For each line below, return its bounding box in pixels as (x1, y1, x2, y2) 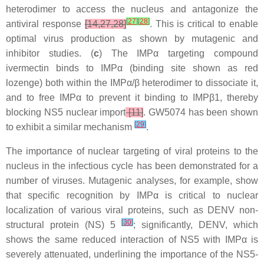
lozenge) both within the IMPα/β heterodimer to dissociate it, (6, 78, 258, 88)
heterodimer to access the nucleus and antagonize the (6, 4, 258, 15)
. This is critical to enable (149, 19, 259, 29)
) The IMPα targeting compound (98, 48, 259, 59)
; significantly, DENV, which (133, 220, 258, 230)
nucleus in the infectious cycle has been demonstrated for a (6, 161, 258, 171)
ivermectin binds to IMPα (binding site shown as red (6, 63, 258, 74)
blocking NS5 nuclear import (6, 107, 126, 118)
